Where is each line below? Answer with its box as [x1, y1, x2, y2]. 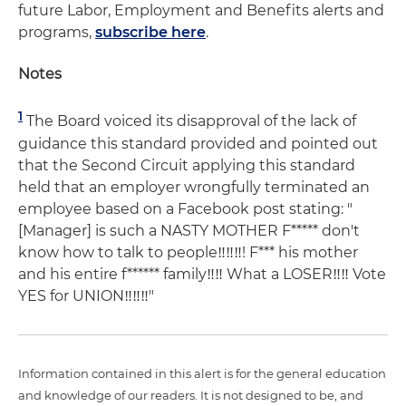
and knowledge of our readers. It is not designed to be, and [18, 387, 363, 402]
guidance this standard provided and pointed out [18, 134, 378, 152]
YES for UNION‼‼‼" [18, 286, 154, 304]
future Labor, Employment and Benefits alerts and [18, 2, 384, 20]
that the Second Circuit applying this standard [18, 156, 355, 174]
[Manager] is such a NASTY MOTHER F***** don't [18, 221, 360, 239]
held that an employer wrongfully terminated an [18, 178, 370, 196]
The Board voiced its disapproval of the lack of [26, 112, 356, 130]
